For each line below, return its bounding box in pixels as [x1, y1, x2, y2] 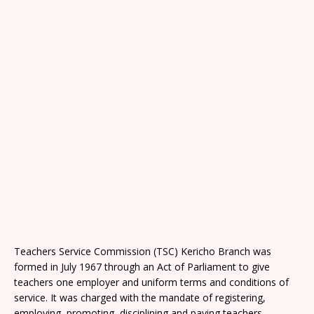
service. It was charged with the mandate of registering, [14, 291, 266, 304]
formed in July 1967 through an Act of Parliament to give [14, 260, 270, 273]
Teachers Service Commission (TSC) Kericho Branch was [14, 245, 271, 258]
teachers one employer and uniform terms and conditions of [14, 275, 289, 289]
